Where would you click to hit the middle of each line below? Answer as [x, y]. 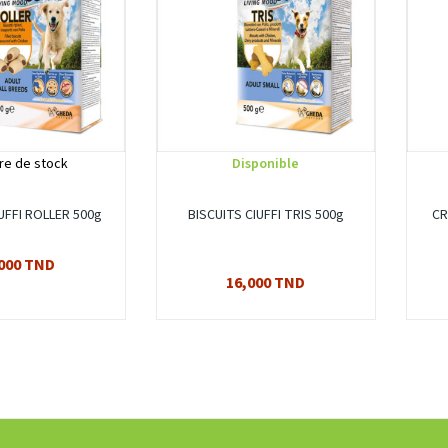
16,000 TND [266, 283]
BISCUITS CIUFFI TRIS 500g [265, 215]
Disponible [266, 164]
